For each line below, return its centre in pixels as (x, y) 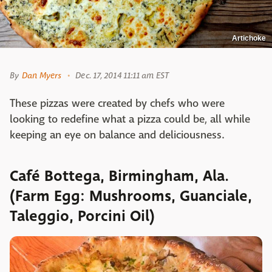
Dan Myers (42, 75)
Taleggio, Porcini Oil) (82, 216)
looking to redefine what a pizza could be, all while (130, 119)
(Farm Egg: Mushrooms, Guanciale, (131, 196)
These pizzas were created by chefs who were (117, 103)
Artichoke (249, 38)
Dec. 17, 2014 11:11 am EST (122, 75)
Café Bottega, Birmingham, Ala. (119, 176)
